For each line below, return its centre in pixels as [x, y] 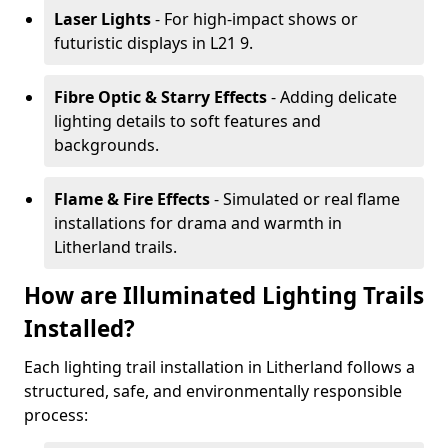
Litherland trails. [115, 247]
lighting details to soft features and [187, 121]
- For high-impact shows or [254, 19]
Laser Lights [102, 19]
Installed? [79, 328]
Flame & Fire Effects [132, 199]
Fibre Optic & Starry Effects [160, 97]
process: [56, 415]
